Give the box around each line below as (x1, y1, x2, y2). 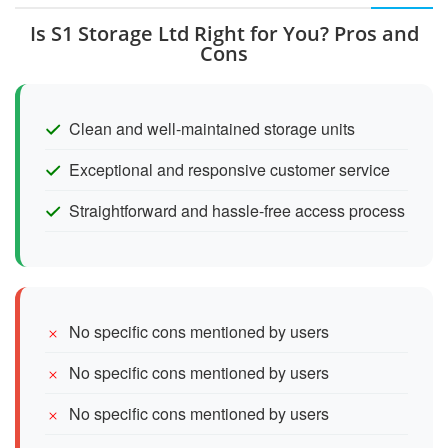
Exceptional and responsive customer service (69, 157, 390, 181)
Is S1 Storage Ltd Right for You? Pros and (29, 19, 419, 47)
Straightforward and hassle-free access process (69, 198, 405, 222)
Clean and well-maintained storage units (69, 116, 355, 140)
